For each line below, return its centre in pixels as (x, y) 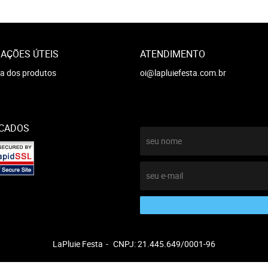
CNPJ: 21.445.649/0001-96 (164, 244)
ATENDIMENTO (173, 54)
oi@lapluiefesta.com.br (183, 73)
